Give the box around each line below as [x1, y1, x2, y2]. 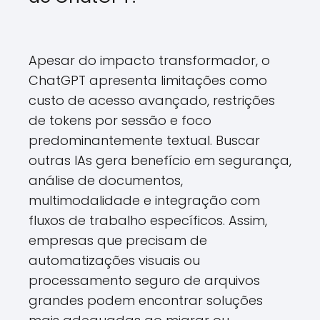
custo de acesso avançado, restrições [29, 91, 275, 109]
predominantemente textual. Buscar [29, 131, 260, 149]
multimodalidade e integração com [29, 191, 260, 209]
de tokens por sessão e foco [29, 111, 211, 129]
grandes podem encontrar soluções [29, 291, 263, 309]
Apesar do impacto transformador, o [29, 51, 270, 69]
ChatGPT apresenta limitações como [29, 71, 267, 89]
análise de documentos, [29, 171, 183, 189]
